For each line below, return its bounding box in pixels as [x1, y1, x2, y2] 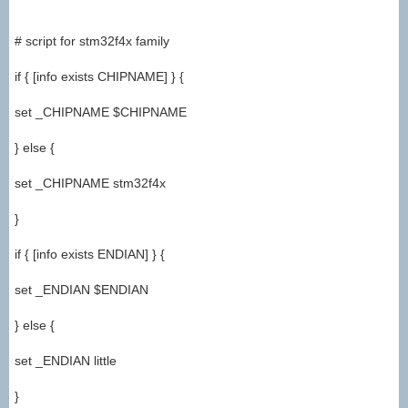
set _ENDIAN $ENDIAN [15, 282, 148, 298]
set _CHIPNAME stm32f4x [15, 176, 166, 191]
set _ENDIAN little [15, 353, 117, 369]
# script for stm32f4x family [15, 34, 169, 49]
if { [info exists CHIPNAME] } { [15, 69, 184, 85]
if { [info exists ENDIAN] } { [15, 247, 165, 262]
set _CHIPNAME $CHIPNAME [15, 105, 187, 120]
